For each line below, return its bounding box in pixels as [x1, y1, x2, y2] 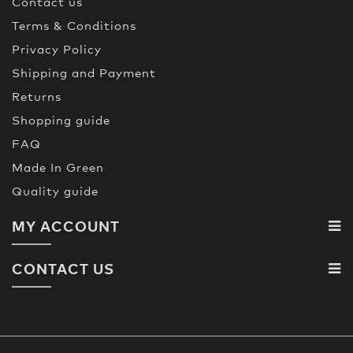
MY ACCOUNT [12, 216, 120, 235]
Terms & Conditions [12, 17, 136, 32]
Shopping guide [12, 112, 110, 127]
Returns [12, 88, 61, 103]
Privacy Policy [12, 41, 102, 56]
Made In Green [12, 159, 104, 174]
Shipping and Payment [12, 65, 156, 80]
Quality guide [12, 183, 98, 198]
